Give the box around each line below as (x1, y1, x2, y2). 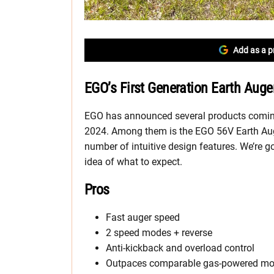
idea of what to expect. (84, 155, 182, 168)
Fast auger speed (106, 211, 180, 223)
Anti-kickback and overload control (106, 242, 254, 254)
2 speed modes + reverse (106, 226, 212, 239)
